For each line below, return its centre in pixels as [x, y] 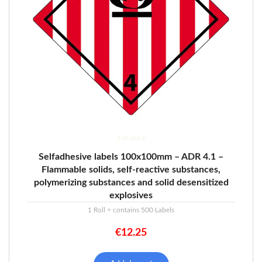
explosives [131, 195]
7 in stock [131, 138]
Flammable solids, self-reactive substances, [131, 169]
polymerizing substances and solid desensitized [131, 182]
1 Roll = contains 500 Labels [131, 210]
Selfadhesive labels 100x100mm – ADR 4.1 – [131, 156]
